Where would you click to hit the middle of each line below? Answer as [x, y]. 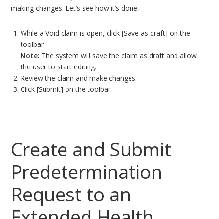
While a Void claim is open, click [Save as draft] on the [106, 33]
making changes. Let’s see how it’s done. [75, 8]
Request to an [71, 194]
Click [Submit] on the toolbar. [66, 89]
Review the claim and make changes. [79, 78]
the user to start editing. [59, 67]
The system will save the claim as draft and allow [118, 55]
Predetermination [87, 172]
